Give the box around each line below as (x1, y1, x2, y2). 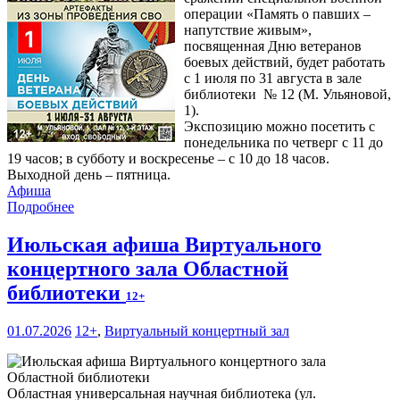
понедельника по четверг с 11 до (184, 135, 383, 151)
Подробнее (7, 199, 74, 215)
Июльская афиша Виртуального (7, 233, 321, 257)
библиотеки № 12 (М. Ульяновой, (184, 87, 391, 103)
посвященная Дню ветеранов (184, 38, 362, 54)
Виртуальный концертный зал (104, 323, 289, 339)
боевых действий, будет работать (184, 54, 385, 71)
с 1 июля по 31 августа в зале (184, 71, 362, 87)
